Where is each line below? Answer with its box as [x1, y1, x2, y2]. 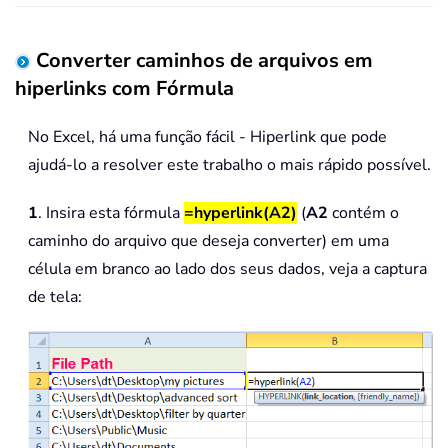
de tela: [28, 286, 82, 309]
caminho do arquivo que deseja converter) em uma [28, 230, 389, 253]
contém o [328, 202, 399, 225]
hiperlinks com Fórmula [15, 75, 234, 103]
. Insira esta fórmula [38, 202, 184, 225]
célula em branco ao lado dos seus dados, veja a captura [28, 258, 427, 281]
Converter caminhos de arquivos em [31, 47, 373, 75]
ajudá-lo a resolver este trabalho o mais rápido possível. [28, 154, 431, 177]
